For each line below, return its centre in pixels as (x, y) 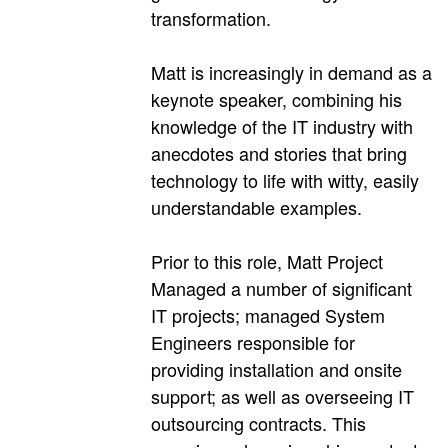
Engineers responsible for (253, 342)
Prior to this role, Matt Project (267, 261)
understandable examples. (256, 207)
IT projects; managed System (268, 315)
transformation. (211, 18)
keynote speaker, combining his (276, 99)
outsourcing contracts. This (258, 423)
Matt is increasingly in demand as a (291, 72)
